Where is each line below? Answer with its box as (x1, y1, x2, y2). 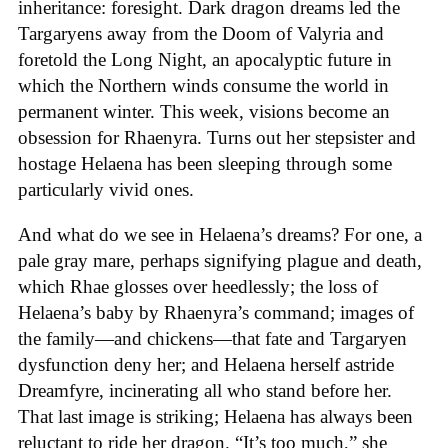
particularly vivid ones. (18, 178, 194, 200)
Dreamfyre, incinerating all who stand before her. (18, 379, 392, 401)
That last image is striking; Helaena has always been (18, 405, 413, 427)
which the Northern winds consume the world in (18, 74, 389, 96)
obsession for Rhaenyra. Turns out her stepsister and (18, 126, 416, 148)
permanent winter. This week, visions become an (18, 100, 390, 122)
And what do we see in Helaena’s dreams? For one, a (18, 223, 422, 245)
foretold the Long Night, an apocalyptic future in (18, 48, 392, 70)
